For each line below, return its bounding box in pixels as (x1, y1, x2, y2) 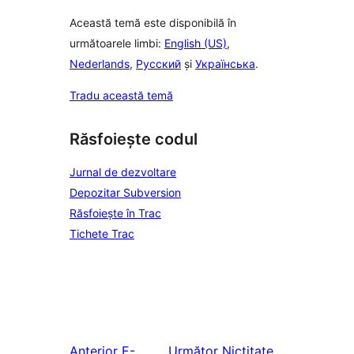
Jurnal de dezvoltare (70, 165, 176, 179)
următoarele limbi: (70, 36, 164, 51)
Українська (195, 57, 255, 71)
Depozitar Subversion (70, 186, 181, 199)
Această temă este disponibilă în (70, 16, 236, 30)
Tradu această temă (70, 88, 173, 103)
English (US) (164, 36, 227, 51)
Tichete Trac (70, 227, 134, 240)
